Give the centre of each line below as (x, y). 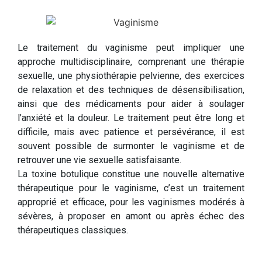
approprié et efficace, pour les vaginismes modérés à (131, 202)
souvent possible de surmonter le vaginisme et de (131, 146)
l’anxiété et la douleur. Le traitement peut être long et (131, 118)
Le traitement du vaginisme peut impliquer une (131, 47)
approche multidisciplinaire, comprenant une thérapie (131, 61)
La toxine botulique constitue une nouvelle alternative (131, 174)
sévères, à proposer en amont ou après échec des (131, 216)
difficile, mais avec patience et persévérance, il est (131, 132)
